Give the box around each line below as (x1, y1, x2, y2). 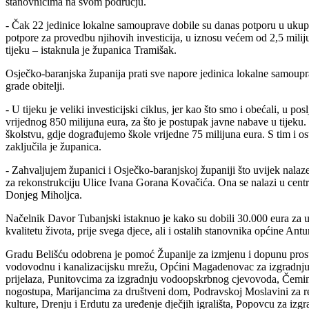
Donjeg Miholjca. (6, 188, 82, 201)
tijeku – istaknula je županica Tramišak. (6, 43, 177, 56)
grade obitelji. (6, 79, 65, 92)
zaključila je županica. (6, 140, 101, 152)
